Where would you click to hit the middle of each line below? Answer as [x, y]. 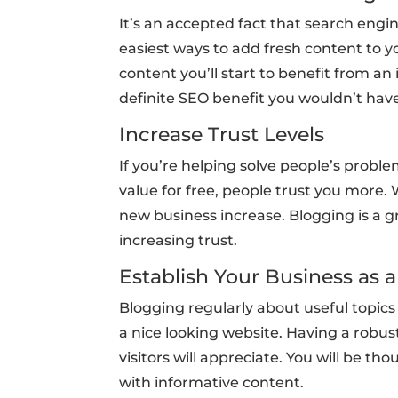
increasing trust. [179, 241]
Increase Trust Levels [222, 135]
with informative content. [212, 383]
